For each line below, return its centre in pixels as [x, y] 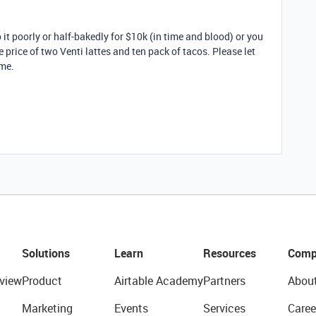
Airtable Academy [158, 281]
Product [42, 281]
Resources [229, 253]
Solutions [45, 253]
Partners [224, 281]
